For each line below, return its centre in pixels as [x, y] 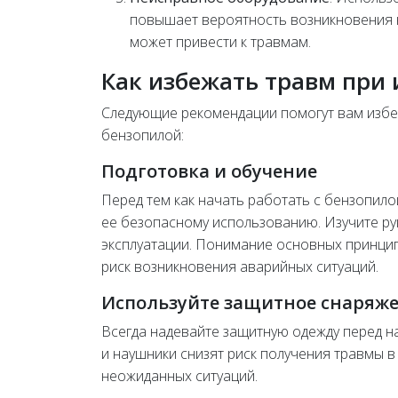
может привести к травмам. [220, 42]
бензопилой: [143, 135]
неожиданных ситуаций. [179, 376]
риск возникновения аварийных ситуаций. [240, 267]
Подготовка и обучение [209, 171]
